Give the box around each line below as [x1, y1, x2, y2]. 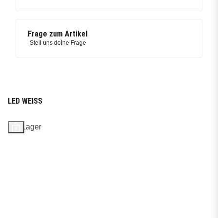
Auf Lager [8, 122, 41, 131]
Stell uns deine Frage [30, 39, 86, 46]
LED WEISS [8, 96, 42, 106]
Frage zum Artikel [28, 29, 88, 38]
